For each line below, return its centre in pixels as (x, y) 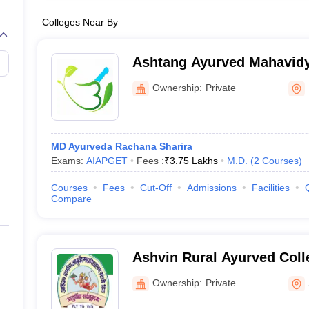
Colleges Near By (80, 22)
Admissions (211, 188)
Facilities (270, 188)
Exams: (68, 161)
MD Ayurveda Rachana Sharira (121, 146)
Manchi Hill (169, 275)
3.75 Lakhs (193, 161)
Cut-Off (156, 188)
